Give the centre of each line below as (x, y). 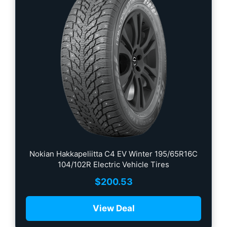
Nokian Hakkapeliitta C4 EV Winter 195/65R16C (113, 154)
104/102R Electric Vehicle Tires (113, 165)
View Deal (113, 209)
